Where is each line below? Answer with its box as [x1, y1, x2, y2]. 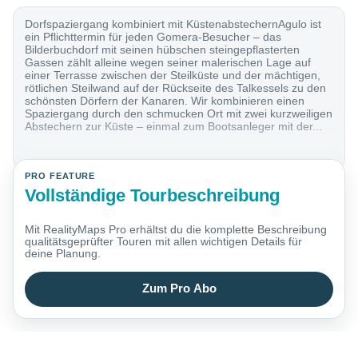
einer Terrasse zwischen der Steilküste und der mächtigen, [25, 69, 321, 82]
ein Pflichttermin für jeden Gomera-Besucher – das [25, 30, 282, 44]
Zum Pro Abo [141, 282, 217, 296]
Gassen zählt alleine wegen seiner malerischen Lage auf [25, 56, 312, 70]
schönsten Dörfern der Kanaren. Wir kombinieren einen [25, 94, 305, 108]
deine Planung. [25, 247, 101, 261]
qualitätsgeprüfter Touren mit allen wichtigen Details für [25, 235, 303, 249]
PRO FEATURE [25, 171, 96, 181]
